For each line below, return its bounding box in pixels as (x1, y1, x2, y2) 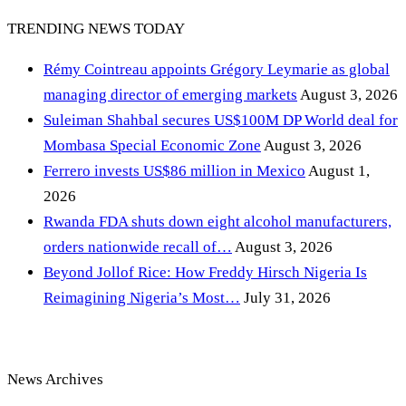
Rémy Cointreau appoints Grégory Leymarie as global (43, 61, 390, 79)
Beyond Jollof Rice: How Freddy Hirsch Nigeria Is (43, 264, 367, 282)
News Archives (7, 371, 103, 389)
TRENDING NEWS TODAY (7, 20, 185, 38)
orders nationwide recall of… (43, 238, 232, 256)
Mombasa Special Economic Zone (43, 137, 261, 155)
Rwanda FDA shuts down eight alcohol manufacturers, (43, 213, 391, 231)
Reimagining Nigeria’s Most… (43, 289, 240, 307)
